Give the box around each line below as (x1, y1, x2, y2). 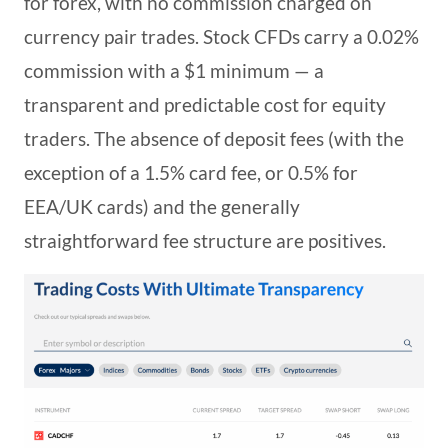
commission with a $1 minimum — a (24, 59, 324, 83)
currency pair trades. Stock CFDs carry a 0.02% (24, 25, 419, 49)
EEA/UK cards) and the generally (24, 195, 300, 219)
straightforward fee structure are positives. (24, 229, 386, 253)
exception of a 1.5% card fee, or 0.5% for (24, 161, 358, 185)
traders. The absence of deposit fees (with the (24, 127, 404, 151)
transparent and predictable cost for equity (24, 93, 386, 117)
